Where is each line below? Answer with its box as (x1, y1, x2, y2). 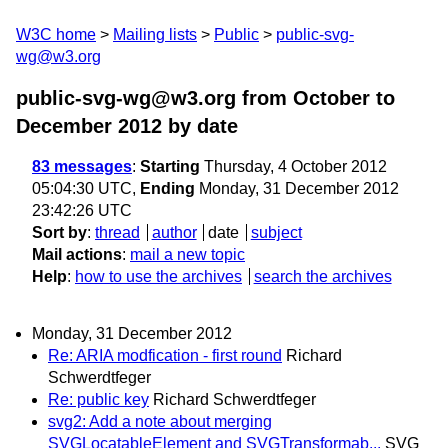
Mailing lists (113, 26, 197, 43)
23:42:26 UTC (32, 202, 132, 219)
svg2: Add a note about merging (48, 413, 272, 431)
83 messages (32, 158, 132, 175)
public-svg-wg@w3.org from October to (16, 87, 395, 109)
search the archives (253, 268, 392, 285)
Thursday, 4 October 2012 (200, 158, 387, 175)
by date (162, 115, 238, 137)
